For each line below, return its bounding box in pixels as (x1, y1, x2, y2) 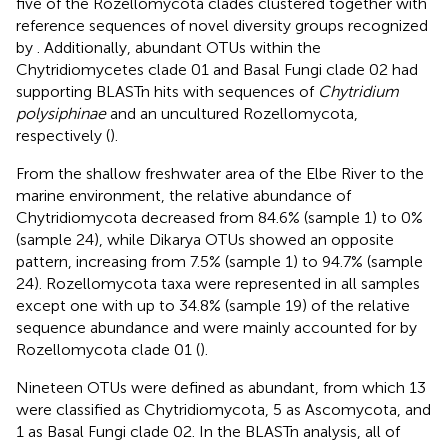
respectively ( (16, 126, 110, 146)
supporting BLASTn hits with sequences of (16, 82, 318, 102)
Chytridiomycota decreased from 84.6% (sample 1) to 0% (16, 208, 423, 228)
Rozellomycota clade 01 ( (16, 340, 200, 360)
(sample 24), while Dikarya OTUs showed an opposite (16, 230, 394, 250)
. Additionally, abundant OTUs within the (37, 38, 321, 58)
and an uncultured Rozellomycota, (106, 104, 358, 124)
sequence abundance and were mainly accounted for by (16, 318, 417, 338)
